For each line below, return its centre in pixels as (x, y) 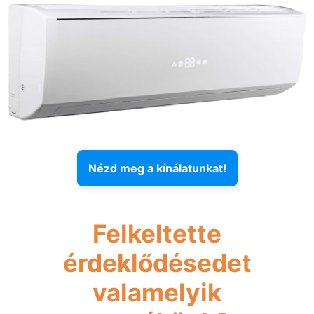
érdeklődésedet (157, 263)
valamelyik (157, 293)
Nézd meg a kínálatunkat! (157, 169)
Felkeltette (157, 234)
